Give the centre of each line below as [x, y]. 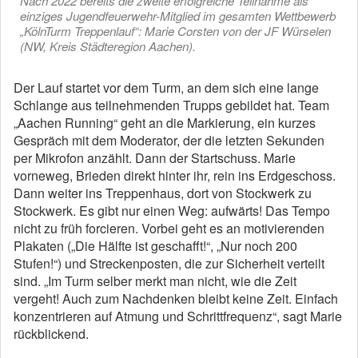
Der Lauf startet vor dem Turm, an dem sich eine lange [166, 88]
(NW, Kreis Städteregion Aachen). [108, 46]
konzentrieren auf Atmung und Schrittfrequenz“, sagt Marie [178, 316]
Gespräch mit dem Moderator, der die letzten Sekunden [169, 140]
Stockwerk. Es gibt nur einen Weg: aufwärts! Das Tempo [172, 211]
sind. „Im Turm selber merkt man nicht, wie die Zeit [155, 281]
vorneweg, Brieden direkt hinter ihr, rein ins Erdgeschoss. [175, 175]
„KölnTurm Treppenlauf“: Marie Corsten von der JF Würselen [175, 31]
